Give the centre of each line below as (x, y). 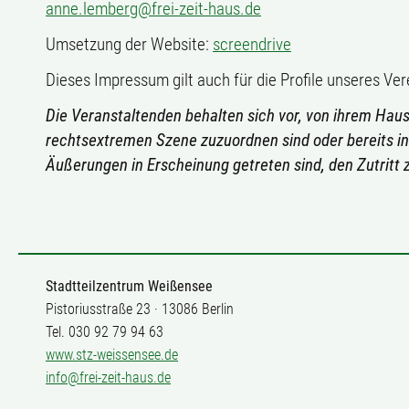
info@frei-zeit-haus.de (108, 378)
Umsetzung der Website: (129, 44)
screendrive (252, 44)
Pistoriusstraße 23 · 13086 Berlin (140, 309)
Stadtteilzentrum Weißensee (129, 286)
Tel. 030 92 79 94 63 (105, 332)
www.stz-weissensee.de (112, 355)
